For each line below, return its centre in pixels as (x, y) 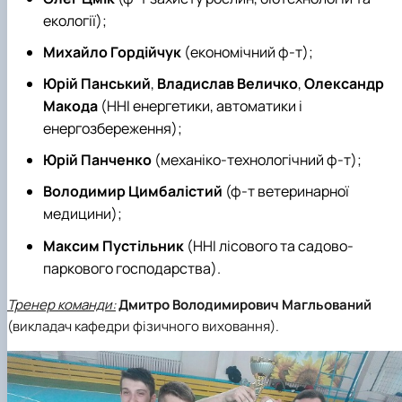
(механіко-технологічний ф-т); (257, 160)
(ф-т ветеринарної (286, 192)
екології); (75, 20)
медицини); (83, 214)
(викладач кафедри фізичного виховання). (143, 326)
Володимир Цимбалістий (133, 192)
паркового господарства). (132, 268)
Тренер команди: (61, 304)
